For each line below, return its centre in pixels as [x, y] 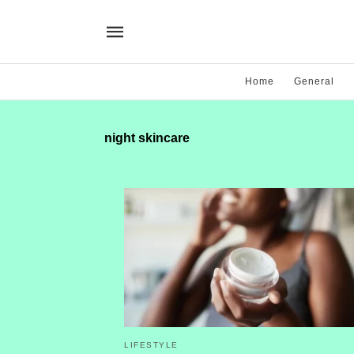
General [314, 81]
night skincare [147, 138]
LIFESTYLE [151, 345]
